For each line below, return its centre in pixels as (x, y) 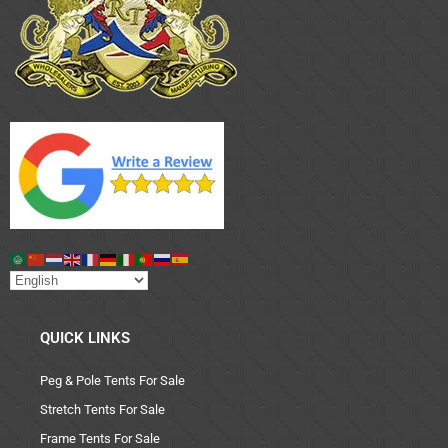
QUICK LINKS (85, 337)
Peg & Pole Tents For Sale (112, 380)
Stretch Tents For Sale (102, 409)
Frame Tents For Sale (100, 438)
